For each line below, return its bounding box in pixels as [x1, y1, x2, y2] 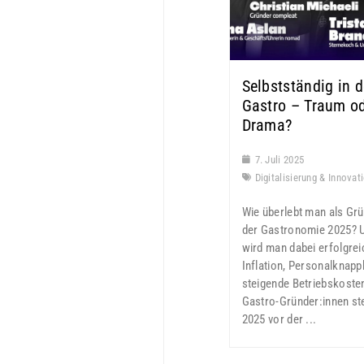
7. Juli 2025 [254, 153, 305, 166]
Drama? [241, 115, 292, 135]
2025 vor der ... [241, 311, 317, 327]
